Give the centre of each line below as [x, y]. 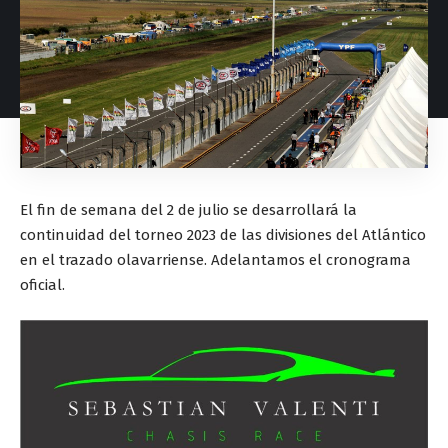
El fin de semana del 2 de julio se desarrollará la [188, 209]
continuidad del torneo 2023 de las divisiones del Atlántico [223, 234]
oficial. [44, 284]
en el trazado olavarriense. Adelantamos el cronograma [215, 259]
